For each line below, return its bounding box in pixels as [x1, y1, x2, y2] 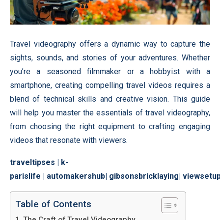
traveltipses [10, 157, 55, 167]
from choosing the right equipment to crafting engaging [10, 121, 210, 131]
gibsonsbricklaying [109, 171, 179, 181]
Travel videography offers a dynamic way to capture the [10, 39, 210, 49]
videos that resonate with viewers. [10, 135, 128, 145]
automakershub [47, 171, 105, 181]
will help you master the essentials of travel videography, [10, 108, 210, 117]
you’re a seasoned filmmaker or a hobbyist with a [10, 66, 210, 76]
